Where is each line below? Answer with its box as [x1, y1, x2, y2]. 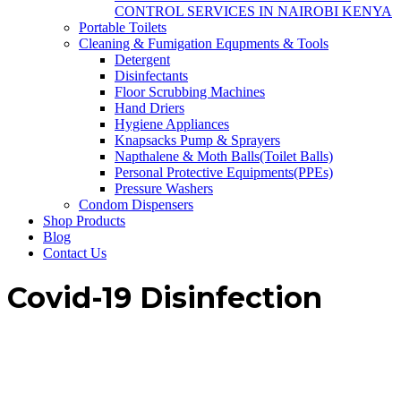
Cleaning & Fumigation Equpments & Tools [79, 36, 328, 51]
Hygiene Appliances [115, 116, 229, 132]
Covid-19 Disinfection [7, 280, 322, 316]
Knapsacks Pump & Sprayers [115, 132, 280, 148]
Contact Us [43, 245, 107, 260]
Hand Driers [115, 100, 184, 115]
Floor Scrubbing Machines [115, 84, 265, 99]
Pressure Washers [115, 181, 213, 196]
